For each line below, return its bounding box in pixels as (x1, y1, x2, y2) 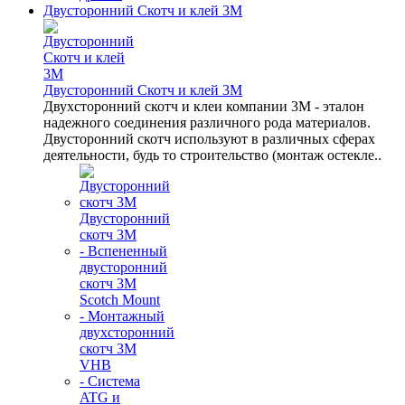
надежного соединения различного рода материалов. (43, 115, 371, 130)
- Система (80, 373, 140, 389)
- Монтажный (80, 308, 165, 324)
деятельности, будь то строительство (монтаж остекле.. (43, 147, 381, 163)
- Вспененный (80, 243, 167, 259)
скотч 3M (80, 276, 137, 291)
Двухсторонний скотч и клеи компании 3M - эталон (43, 99, 364, 114)
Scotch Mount (80, 292, 160, 307)
